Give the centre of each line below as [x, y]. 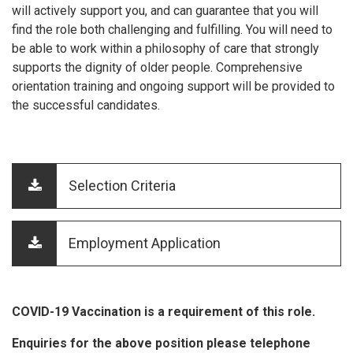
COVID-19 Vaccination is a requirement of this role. [165, 311]
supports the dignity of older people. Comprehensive [157, 67]
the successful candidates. [86, 105]
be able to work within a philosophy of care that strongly [165, 48]
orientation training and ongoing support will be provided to [173, 86]
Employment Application [145, 243]
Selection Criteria [122, 185]
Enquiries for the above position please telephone [161, 343]
